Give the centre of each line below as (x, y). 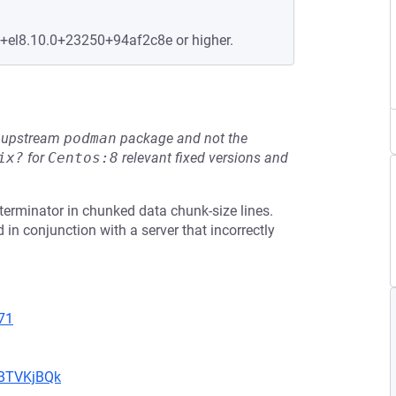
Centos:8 (83, 158)
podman (90, 138)
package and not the (182, 138)
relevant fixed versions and (203, 158)
